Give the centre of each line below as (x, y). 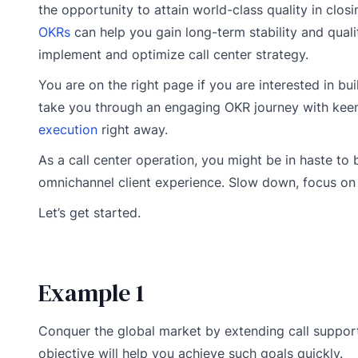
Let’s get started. (89, 212)
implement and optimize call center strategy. (173, 54)
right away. (133, 129)
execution (68, 129)
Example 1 (91, 292)
